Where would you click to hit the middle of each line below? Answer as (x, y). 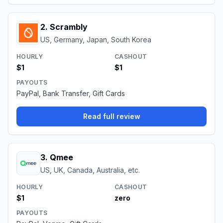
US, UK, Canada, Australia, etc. (90, 170)
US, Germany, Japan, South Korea (96, 40)
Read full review (111, 116)
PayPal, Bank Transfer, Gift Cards (71, 93)
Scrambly (69, 27)
